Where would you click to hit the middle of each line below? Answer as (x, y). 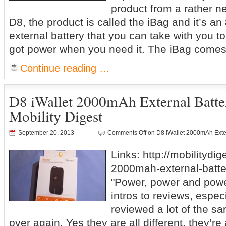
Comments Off (127, 133)
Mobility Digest (56, 116)
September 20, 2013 (46, 133)
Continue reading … (65, 68)
